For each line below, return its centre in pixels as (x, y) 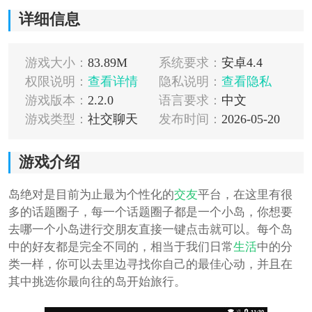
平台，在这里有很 (245, 195)
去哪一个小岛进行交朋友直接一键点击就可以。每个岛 (150, 230)
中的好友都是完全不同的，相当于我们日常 (120, 247)
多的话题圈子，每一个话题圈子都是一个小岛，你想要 (150, 212)
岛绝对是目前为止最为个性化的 (91, 195)
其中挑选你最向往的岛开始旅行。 (97, 282)
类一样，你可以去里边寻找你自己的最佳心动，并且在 (150, 265)
